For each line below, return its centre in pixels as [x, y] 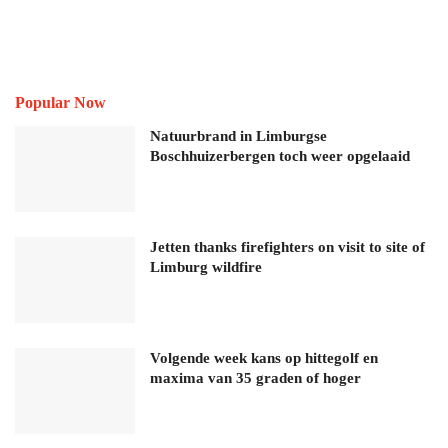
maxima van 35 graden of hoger [255, 377]
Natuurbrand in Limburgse [238, 136]
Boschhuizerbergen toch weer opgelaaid [280, 156]
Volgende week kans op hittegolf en [264, 357]
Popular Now [60, 103]
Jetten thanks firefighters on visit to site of [287, 246]
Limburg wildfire [206, 266]
